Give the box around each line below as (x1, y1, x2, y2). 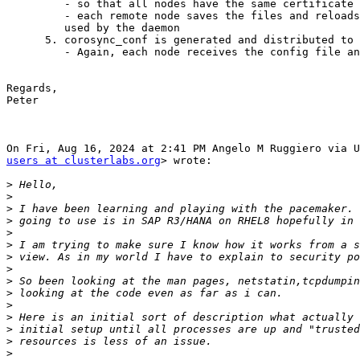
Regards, (6, 82, 58, 95)
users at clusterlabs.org (6, 154, 161, 167)
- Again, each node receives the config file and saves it (6, 46, 64, 59)
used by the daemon (6, 22, 64, 35)
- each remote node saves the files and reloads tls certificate (6, 10, 64, 22)
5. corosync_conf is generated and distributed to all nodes (6, 34, 45, 47)
